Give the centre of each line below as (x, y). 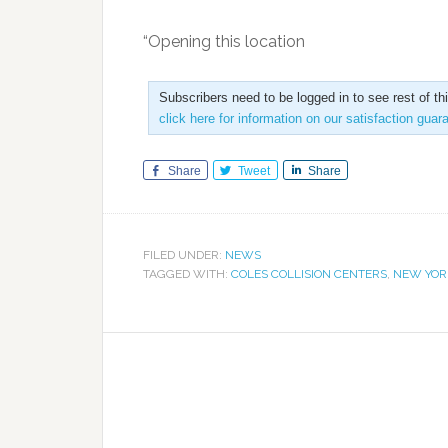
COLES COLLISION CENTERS (309, 274)
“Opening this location (224, 41)
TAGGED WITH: (187, 274)
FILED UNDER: (184, 255)
